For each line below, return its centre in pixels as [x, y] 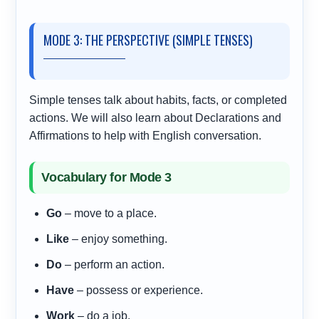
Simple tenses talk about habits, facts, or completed [158, 100]
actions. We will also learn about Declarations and [156, 117]
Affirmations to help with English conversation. [146, 135]
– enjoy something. [119, 239]
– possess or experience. [139, 290]
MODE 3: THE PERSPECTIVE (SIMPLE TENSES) [148, 40]
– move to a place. [110, 213]
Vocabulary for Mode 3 [106, 177]
